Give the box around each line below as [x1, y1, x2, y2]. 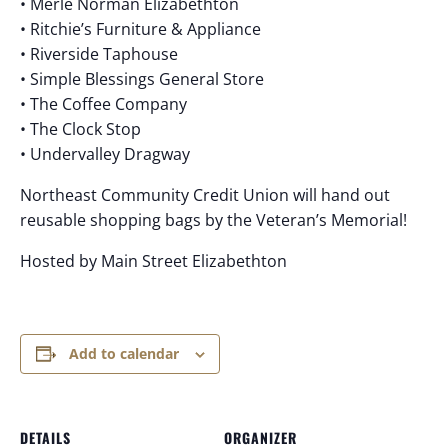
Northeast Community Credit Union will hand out [20, 183, 390, 206]
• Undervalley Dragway [20, 142, 190, 165]
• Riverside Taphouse [20, 42, 178, 65]
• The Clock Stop [20, 117, 141, 140]
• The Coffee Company [20, 92, 187, 115]
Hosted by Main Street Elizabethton [20, 249, 287, 272]
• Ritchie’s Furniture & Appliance [20, 17, 261, 40]
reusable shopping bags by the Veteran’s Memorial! [20, 208, 407, 231]
